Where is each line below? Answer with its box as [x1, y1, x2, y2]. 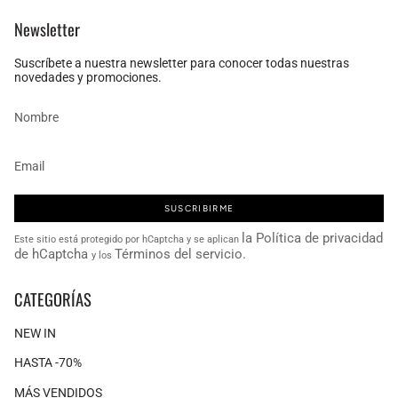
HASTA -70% [14, 355, 82, 370]
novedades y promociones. [14, 70, 162, 85]
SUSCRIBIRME [163, 202, 235, 214]
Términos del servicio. [115, 246, 246, 263]
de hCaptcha [14, 246, 92, 263]
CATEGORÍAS [14, 286, 92, 311]
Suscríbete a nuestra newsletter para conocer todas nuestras [14, 56, 349, 71]
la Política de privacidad [242, 230, 383, 247]
